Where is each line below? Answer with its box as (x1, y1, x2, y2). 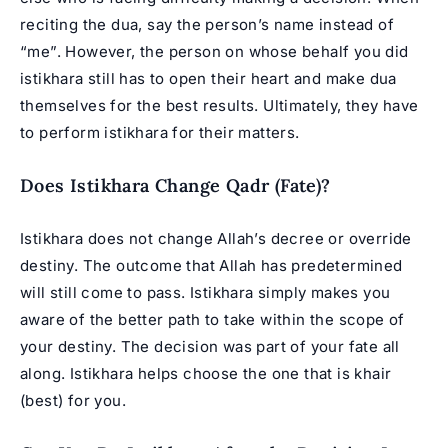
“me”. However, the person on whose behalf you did (20, 41, 409, 61)
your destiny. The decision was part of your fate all (20, 336, 400, 356)
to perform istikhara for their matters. (20, 122, 300, 142)
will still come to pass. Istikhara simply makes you (20, 282, 391, 302)
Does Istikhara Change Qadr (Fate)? (20, 173, 331, 197)
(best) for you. (20, 390, 127, 410)
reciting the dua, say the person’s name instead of (20, 14, 394, 34)
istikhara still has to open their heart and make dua (20, 68, 397, 88)
